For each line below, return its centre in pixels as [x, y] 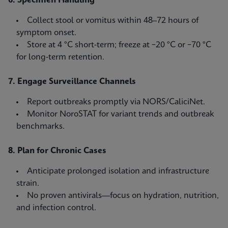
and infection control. [56, 208]
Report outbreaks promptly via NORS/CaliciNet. [116, 102]
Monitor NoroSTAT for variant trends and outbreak [121, 114]
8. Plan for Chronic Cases [57, 151]
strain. [28, 183]
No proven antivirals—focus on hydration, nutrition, [123, 196]
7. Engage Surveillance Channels [72, 82]
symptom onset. [46, 33]
